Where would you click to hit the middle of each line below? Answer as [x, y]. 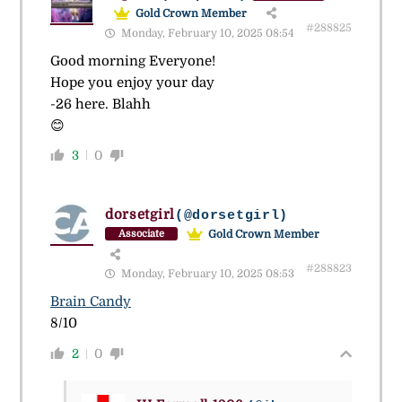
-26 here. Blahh [100, 104]
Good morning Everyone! [132, 61]
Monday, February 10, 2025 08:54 [206, 33]
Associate [141, 234]
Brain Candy [90, 301]
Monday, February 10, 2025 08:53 [206, 273]
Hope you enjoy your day [132, 82]
